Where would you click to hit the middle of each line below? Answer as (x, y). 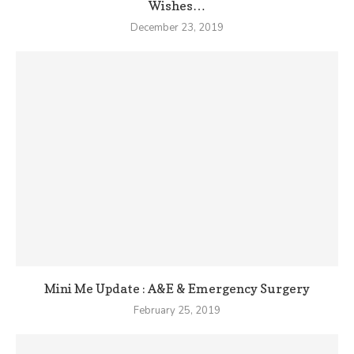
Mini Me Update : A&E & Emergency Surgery (177, 289)
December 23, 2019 (177, 28)
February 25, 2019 (177, 311)
